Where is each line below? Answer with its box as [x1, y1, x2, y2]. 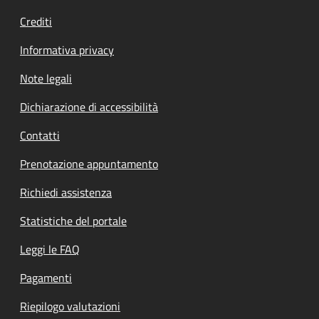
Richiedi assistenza [20, 184, 112, 201]
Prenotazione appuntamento [20, 155, 158, 172]
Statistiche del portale [20, 212, 127, 229]
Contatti [20, 127, 60, 144]
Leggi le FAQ [20, 241, 80, 258]
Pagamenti [20, 269, 72, 286]
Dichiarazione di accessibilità [20, 98, 158, 115]
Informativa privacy [20, 41, 114, 58]
